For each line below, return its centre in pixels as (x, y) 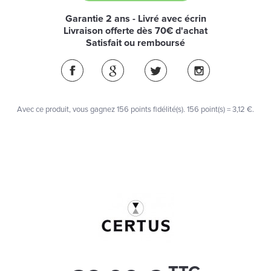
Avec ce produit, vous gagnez (67, 109)
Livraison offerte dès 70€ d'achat (135, 31)
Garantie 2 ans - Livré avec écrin (135, 19)
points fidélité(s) (156, 109)
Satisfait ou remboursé (135, 43)
